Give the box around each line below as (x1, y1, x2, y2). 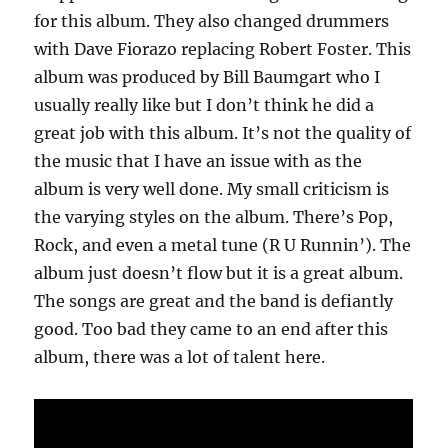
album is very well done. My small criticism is (34, 179, 390, 200)
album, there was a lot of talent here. (34, 347, 326, 368)
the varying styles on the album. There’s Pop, (34, 207, 394, 228)
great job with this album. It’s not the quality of (34, 123, 412, 144)
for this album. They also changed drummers (34, 11, 390, 32)
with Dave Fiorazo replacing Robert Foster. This (34, 39, 412, 60)
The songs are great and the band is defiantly (34, 291, 394, 312)
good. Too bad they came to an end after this (34, 319, 389, 340)
